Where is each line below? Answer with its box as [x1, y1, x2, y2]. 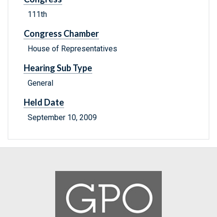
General [28, 78, 53, 88]
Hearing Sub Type [24, 62, 92, 74]
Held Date [24, 97, 64, 108]
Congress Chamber [24, 28, 99, 39]
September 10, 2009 [28, 113, 97, 123]
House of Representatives [28, 44, 117, 54]
